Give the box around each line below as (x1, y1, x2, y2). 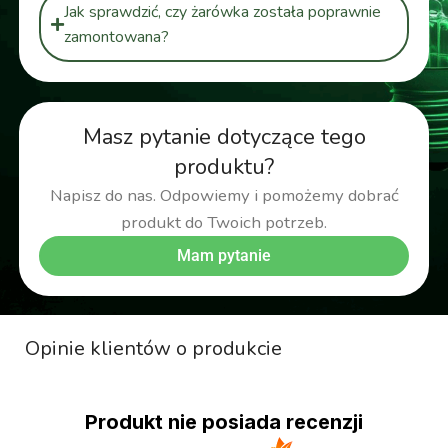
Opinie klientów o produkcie (25, 334, 282, 362)
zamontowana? (63, 25, 169, 48)
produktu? (174, 151, 274, 182)
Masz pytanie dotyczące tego (82, 121, 366, 152)
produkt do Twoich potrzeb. (121, 210, 327, 234)
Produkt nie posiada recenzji (85, 409, 363, 434)
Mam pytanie (177, 245, 271, 265)
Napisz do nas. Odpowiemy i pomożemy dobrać (49, 183, 399, 207)
